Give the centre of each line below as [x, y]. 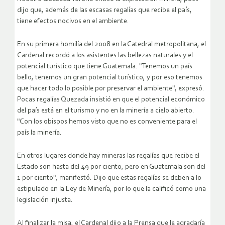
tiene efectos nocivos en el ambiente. [73, 22]
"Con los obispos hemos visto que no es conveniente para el [107, 122]
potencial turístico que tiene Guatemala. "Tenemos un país [105, 67]
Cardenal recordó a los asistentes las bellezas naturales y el [105, 56]
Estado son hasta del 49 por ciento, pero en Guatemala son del [111, 167]
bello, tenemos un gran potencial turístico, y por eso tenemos [110, 78]
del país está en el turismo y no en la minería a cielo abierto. [106, 111]
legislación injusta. [45, 200]
